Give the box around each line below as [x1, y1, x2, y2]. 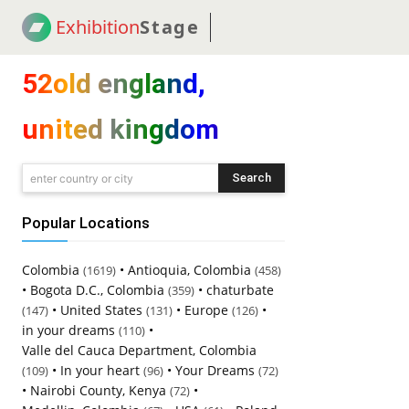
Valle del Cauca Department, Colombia [22, 341, 257, 359]
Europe [184, 301, 228, 319]
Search [232, 171, 271, 185]
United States [60, 301, 142, 319]
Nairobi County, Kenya [30, 382, 166, 399]
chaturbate [206, 281, 274, 299]
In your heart [60, 362, 140, 379]
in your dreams [22, 321, 115, 339]
